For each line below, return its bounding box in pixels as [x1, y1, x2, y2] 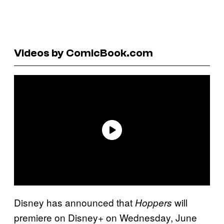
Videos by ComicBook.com [14, 46, 153, 59]
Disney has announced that [14, 195, 135, 209]
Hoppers [135, 195, 172, 209]
